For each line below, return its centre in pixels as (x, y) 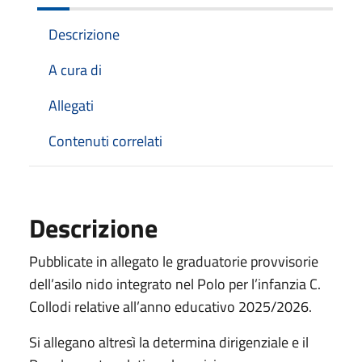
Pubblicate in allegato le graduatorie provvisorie (174, 261)
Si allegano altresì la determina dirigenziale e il (169, 342)
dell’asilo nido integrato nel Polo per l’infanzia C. (175, 284)
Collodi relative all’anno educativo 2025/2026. (170, 306)
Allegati (71, 105)
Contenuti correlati (105, 141)
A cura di (75, 69)
